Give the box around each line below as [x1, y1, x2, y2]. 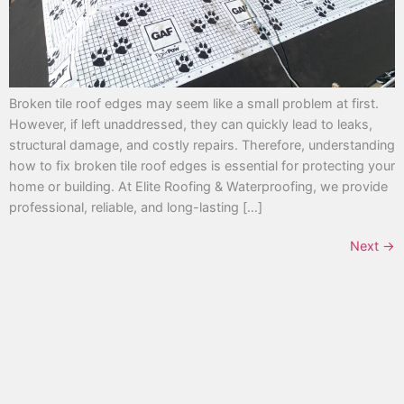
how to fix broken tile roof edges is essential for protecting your [9, 158, 395, 174]
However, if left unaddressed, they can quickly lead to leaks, [9, 116, 372, 133]
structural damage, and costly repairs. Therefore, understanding [9, 137, 395, 153]
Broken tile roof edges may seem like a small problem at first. [9, 96, 379, 112]
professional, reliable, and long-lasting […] [9, 199, 262, 216]
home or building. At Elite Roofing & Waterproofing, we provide [9, 179, 388, 195]
